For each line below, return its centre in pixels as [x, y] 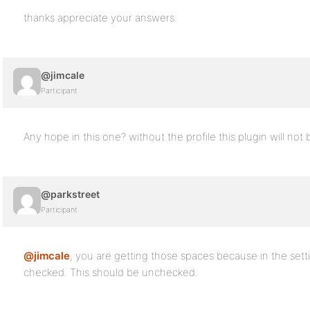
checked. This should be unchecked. [111, 272]
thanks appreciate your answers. [100, 18]
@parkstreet [70, 194]
